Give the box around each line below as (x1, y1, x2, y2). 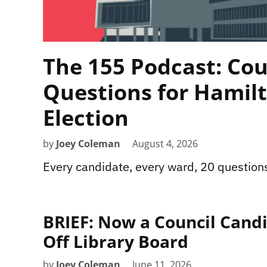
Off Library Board (43, 229, 188, 253)
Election (43, 103, 129, 132)
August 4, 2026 (132, 136, 198, 150)
